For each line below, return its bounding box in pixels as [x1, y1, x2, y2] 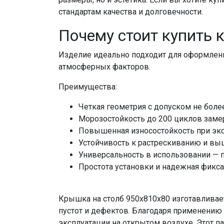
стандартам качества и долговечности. [58, 7, 203, 17]
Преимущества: [58, 82, 117, 92]
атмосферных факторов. [58, 62, 150, 72]
